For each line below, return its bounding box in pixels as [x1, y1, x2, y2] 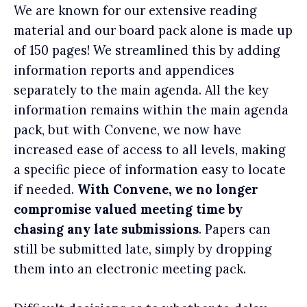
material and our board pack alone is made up [14, 22, 293, 38]
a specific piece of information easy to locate [14, 161, 286, 177]
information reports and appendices [14, 62, 234, 78]
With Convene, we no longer [77, 181, 258, 197]
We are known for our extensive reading [14, 2, 257, 19]
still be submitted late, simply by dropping [14, 241, 272, 257]
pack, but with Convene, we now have [14, 121, 241, 138]
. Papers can [199, 221, 271, 237]
